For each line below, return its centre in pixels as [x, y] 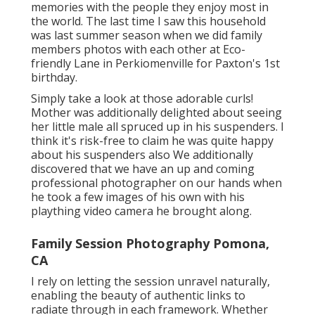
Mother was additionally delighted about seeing [156, 112]
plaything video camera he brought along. [141, 211]
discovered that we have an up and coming [143, 168]
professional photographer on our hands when [156, 182]
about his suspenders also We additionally [142, 154]
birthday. [54, 77]
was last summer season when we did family [147, 35]
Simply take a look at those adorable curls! [142, 98]
